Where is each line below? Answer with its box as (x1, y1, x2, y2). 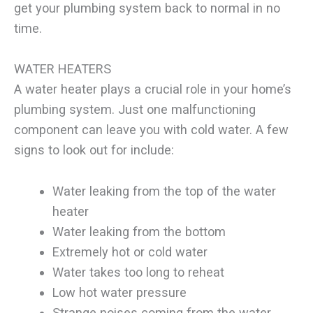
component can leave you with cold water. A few (14, 122, 289, 138)
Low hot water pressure (52, 284, 187, 300)
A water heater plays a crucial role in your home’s (14, 82, 291, 97)
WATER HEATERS (14, 61, 111, 77)
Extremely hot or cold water (52, 244, 208, 259)
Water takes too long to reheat (52, 264, 224, 279)
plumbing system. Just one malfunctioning (14, 102, 256, 117)
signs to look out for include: (14, 143, 174, 158)
